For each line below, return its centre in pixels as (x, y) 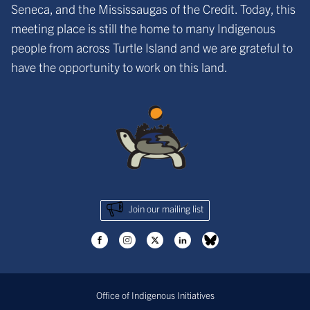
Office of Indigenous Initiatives (155, 295)
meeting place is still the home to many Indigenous (143, 28)
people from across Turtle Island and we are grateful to (152, 47)
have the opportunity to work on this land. (119, 66)
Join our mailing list (166, 209)
